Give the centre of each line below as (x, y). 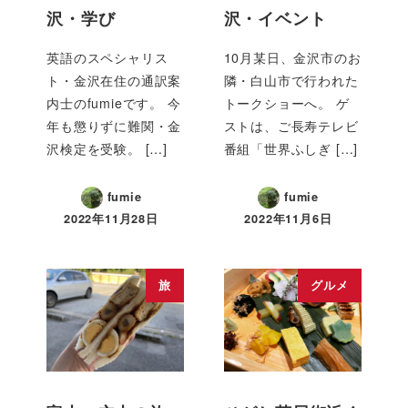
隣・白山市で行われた (291, 80)
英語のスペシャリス (107, 57)
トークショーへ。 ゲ (286, 102)
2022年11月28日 (111, 218)
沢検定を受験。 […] (107, 148)
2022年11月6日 (288, 218)
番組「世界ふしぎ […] (291, 148)
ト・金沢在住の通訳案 (114, 80)
